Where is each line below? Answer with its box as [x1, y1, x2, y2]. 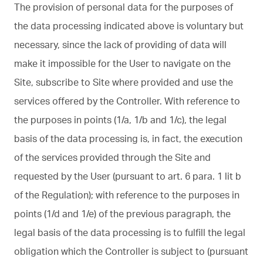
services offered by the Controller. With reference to [14, 95, 240, 107]
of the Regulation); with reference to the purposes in [14, 188, 240, 201]
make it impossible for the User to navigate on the [14, 57, 231, 69]
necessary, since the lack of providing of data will [14, 38, 227, 50]
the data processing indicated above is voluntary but [14, 19, 244, 32]
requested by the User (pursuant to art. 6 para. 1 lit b [14, 170, 241, 182]
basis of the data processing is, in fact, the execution [14, 132, 242, 144]
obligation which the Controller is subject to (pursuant [14, 245, 248, 257]
